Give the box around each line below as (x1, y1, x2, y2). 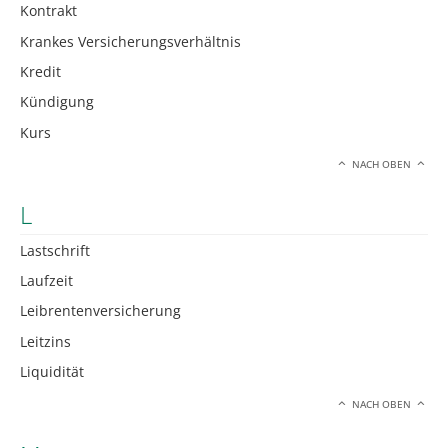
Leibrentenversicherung (20, 301, 181, 321)
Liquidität (20, 362, 84, 382)
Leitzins (20, 331, 71, 351)
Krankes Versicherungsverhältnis (20, 31, 241, 51)
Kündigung (20, 92, 94, 112)
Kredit (20, 61, 61, 81)
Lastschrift (20, 240, 90, 260)
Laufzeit (20, 271, 73, 291)
